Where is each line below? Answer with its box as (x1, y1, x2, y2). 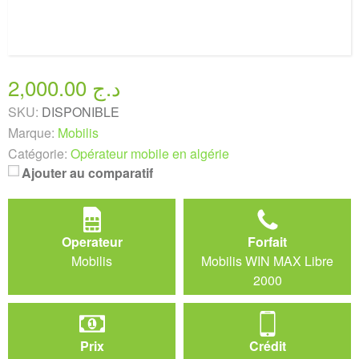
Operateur (61, 232, 123, 251)
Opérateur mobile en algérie (71, 143, 229, 163)
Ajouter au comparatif (22, 163, 153, 182)
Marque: (8, 123, 54, 142)
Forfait (248, 232, 287, 251)
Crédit (248, 336, 286, 355)
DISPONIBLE (42, 102, 119, 121)
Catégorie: (8, 143, 67, 163)
